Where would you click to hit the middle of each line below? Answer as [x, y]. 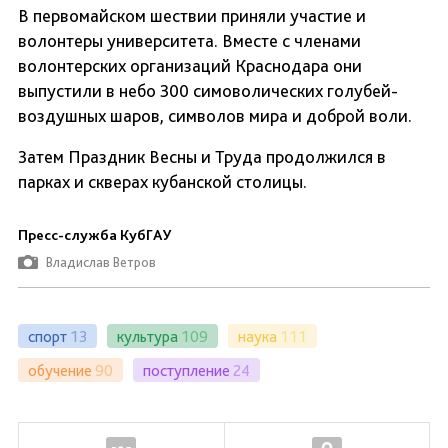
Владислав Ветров [101, 262]
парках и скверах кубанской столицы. [162, 182]
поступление [186, 370]
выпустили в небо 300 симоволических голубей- [208, 91]
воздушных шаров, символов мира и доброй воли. [215, 116]
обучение [60, 370]
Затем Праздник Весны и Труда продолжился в [202, 157]
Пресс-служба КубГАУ [95, 235]
